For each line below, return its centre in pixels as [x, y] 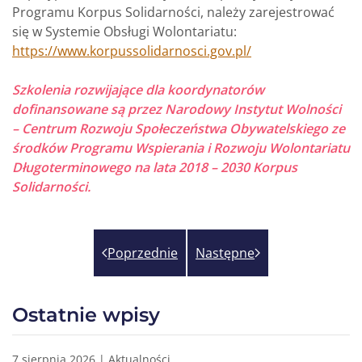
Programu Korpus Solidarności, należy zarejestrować [173, 12]
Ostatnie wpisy [86, 315]
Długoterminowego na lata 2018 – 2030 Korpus [155, 167]
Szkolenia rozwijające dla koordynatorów [138, 90]
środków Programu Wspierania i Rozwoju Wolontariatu [181, 148]
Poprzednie [143, 253]
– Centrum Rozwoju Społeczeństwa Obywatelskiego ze [179, 128]
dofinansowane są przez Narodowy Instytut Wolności [177, 109]
